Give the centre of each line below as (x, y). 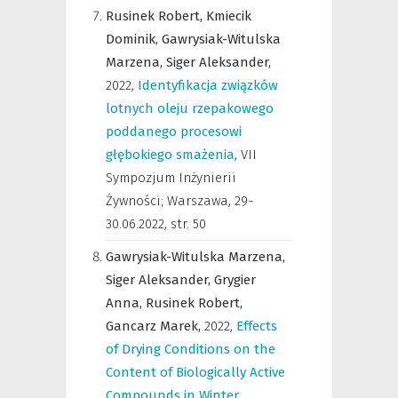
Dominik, (134, 39)
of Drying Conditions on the (191, 349)
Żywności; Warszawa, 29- (179, 201)
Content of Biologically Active (195, 372)
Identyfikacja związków (208, 85)
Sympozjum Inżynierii (171, 178)
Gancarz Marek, (155, 326)
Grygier (235, 280)
